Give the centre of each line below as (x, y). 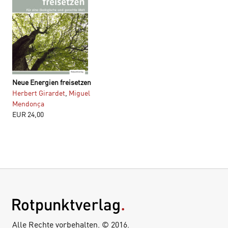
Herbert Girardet (39, 93)
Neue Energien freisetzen (52, 82)
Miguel (79, 93)
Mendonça (28, 104)
